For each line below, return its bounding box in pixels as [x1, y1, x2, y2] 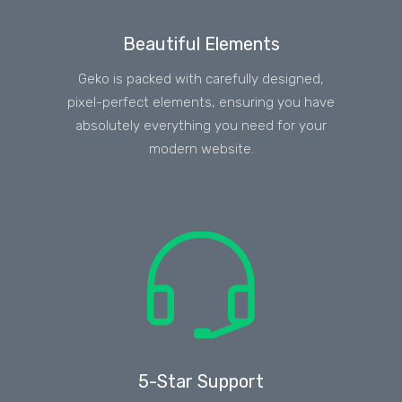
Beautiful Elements [122, 32, 280, 55]
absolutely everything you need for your [75, 117, 327, 134]
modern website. [148, 140, 254, 157]
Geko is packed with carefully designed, [78, 70, 324, 87]
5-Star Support [138, 370, 264, 392]
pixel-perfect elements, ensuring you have [67, 93, 335, 110]
